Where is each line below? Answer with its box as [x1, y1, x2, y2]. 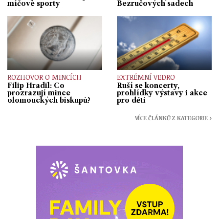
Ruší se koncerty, [117, 81, 179, 90]
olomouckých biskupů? [7, 96, 90, 105]
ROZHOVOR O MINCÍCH [7, 72, 82, 82]
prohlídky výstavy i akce [117, 88, 207, 98]
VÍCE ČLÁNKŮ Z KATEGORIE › [134, 114, 212, 122]
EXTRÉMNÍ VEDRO [117, 72, 175, 82]
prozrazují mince [7, 88, 70, 98]
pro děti [117, 96, 146, 105]
